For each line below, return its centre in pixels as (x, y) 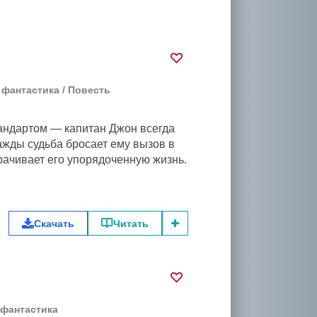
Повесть (89, 90)
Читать (131, 223)
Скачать (54, 223)
